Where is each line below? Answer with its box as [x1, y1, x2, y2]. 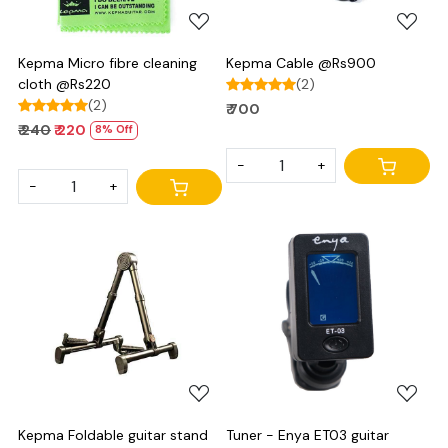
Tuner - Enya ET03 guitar [226, 425, 389, 444]
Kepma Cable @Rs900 [226, 53, 376, 72]
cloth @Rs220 [18, 74, 111, 93]
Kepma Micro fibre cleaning [18, 53, 197, 72]
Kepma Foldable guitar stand [18, 425, 208, 444]
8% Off [95, 123, 133, 137]
